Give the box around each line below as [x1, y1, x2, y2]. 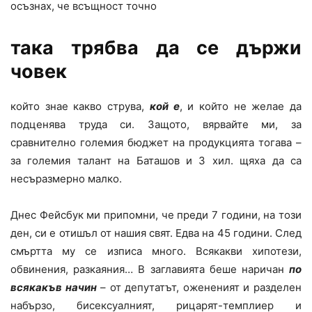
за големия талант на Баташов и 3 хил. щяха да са [10, 154, 302, 168]
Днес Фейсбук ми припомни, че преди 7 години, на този [10, 208, 302, 222]
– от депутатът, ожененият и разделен [96, 281, 302, 295]
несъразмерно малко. [10, 172, 122, 186]
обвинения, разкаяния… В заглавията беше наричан [10, 263, 289, 276]
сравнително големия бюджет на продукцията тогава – [10, 136, 302, 150]
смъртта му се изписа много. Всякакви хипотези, [10, 244, 302, 258]
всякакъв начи [10, 281, 91, 295]
